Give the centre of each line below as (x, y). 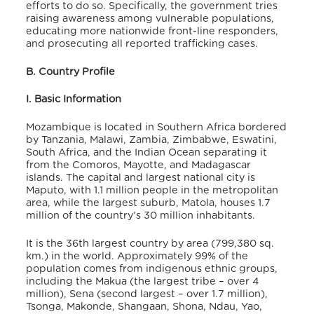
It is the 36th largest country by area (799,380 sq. (150, 243)
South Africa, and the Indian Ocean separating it (147, 152)
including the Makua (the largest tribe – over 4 (143, 281)
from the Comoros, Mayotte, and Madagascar (139, 165)
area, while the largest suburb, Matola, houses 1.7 (149, 203)
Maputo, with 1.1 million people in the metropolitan (152, 190)
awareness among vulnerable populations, (169, 19)
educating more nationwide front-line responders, (152, 32)
